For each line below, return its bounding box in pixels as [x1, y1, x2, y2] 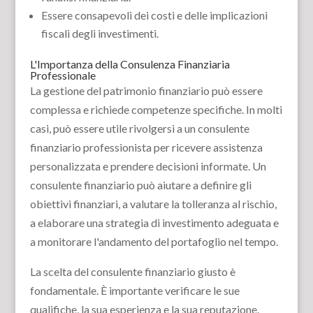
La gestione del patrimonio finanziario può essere [29, 84, 263, 97]
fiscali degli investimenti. [41, 27, 159, 40]
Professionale [29, 68, 96, 82]
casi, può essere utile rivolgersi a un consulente [29, 122, 249, 135]
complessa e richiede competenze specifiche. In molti [29, 103, 282, 116]
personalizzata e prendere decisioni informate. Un [29, 159, 266, 173]
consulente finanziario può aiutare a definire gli [29, 178, 252, 191]
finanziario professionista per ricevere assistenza [29, 140, 263, 154]
